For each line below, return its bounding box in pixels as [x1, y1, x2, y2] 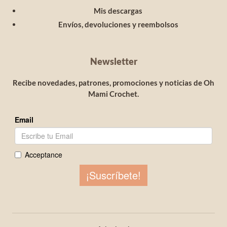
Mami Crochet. [88, 89, 139, 99]
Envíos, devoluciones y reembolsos [58, 20, 178, 29]
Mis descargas [94, 6, 142, 16]
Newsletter [90, 56, 137, 67]
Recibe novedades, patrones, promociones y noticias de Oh [13, 78, 214, 88]
